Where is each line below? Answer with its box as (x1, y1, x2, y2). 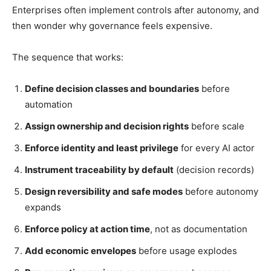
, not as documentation (150, 223, 247, 235)
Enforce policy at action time (25, 223, 150, 235)
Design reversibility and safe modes (25, 185, 183, 197)
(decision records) (174, 163, 254, 175)
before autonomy (183, 185, 258, 197)
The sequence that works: (12, 51, 123, 63)
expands (25, 201, 61, 213)
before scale (189, 120, 244, 132)
